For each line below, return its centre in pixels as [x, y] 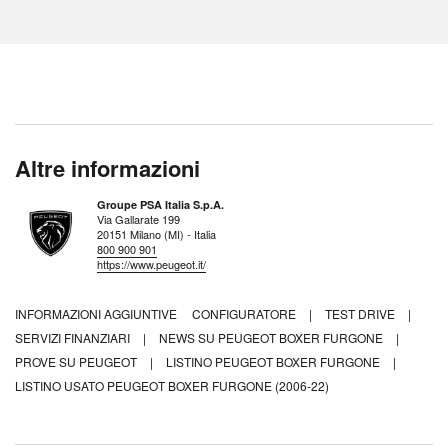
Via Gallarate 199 [138, 219]
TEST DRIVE [361, 314]
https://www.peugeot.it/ [151, 264]
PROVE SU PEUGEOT [77, 362]
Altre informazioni [107, 168]
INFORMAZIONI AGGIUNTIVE [103, 314]
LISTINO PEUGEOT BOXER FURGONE [274, 362]
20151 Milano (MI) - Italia [156, 234]
